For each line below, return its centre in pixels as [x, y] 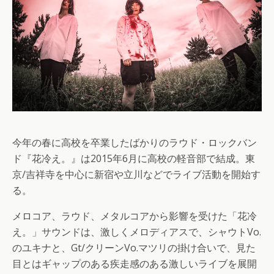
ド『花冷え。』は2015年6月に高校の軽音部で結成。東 [134, 158]
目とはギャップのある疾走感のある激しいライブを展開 [135, 263]
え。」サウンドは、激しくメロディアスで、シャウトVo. [137, 231]
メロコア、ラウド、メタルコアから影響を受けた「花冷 [135, 216]
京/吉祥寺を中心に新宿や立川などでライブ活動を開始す [136, 174]
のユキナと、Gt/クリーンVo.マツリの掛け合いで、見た [134, 247]
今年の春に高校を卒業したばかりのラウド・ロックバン [135, 142]
